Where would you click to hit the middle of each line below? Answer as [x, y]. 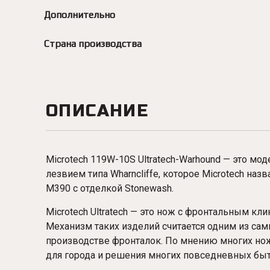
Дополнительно [80, 15]
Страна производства [93, 44]
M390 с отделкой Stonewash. [111, 188]
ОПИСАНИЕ [97, 111]
